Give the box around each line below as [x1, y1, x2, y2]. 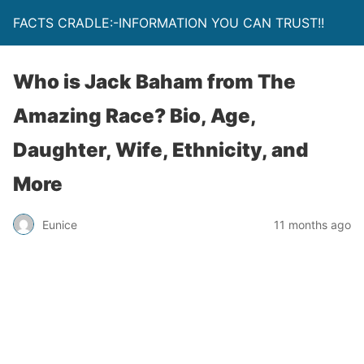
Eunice [42, 217, 77, 232]
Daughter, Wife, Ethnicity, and [13, 138, 308, 162]
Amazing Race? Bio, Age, [13, 104, 256, 128]
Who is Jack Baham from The [13, 70, 296, 93]
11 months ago [274, 217, 351, 232]
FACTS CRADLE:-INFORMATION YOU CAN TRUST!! [13, 15, 324, 31]
